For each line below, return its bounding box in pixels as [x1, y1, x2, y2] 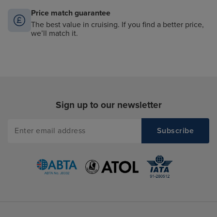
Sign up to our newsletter [55, 99, 162, 111]
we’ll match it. [31, 29, 78, 39]
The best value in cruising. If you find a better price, [31, 20, 204, 30]
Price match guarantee [31, 8, 110, 18]
